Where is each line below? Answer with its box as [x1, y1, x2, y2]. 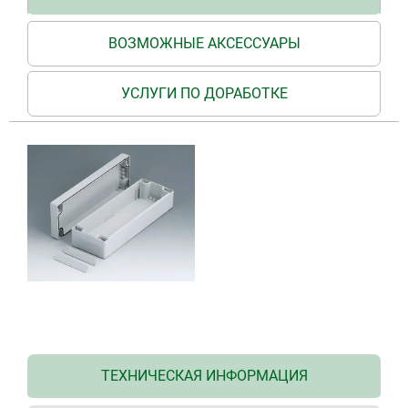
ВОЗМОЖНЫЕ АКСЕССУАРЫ [107, 34, 301, 52]
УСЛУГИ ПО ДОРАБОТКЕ [120, 84, 288, 102]
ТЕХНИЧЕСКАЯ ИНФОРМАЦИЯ [100, 366, 308, 384]
